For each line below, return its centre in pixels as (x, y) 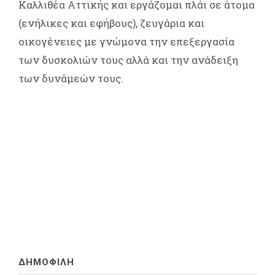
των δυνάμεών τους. (71, 78)
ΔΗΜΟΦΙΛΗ (46, 262)
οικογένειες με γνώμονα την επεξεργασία (126, 41)
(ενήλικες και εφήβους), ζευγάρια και (111, 23)
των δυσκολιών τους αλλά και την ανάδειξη (128, 60)
